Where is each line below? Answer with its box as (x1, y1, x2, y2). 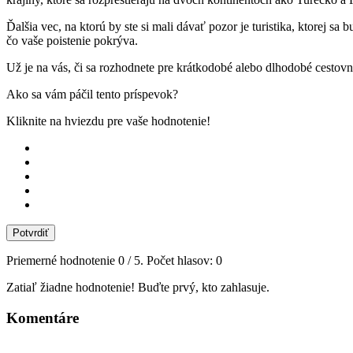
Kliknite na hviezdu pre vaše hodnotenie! (6, 113, 210, 128)
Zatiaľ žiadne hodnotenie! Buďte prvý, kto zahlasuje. (6, 280, 269, 294)
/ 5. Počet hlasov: (124, 253, 216, 267)
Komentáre (6, 309, 79, 326)
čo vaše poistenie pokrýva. (6, 33, 138, 47)
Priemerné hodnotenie (6, 253, 118, 267)
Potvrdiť (13, 226, 49, 239)
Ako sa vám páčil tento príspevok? (6, 87, 178, 101)
